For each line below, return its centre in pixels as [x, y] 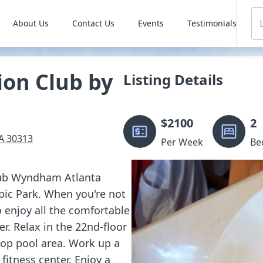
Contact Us [93, 23]
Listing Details [173, 80]
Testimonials [212, 23]
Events [151, 23]
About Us [31, 23]
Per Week [182, 142]
